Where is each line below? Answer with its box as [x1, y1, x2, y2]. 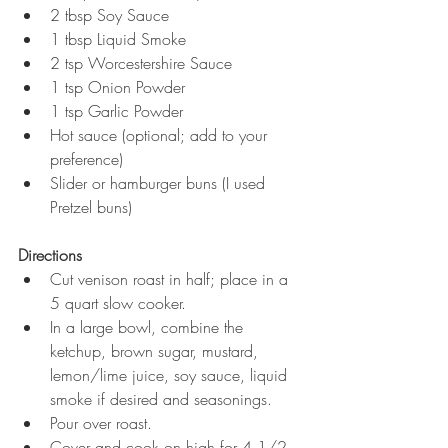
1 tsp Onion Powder [50, 76, 195, 99]
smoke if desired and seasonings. [50, 388, 282, 411]
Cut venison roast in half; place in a [50, 268, 293, 291]
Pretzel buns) [50, 196, 137, 219]
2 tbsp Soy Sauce [50, 4, 179, 27]
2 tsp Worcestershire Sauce [50, 52, 242, 75]
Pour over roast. [50, 412, 162, 435]
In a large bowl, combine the [50, 316, 248, 339]
